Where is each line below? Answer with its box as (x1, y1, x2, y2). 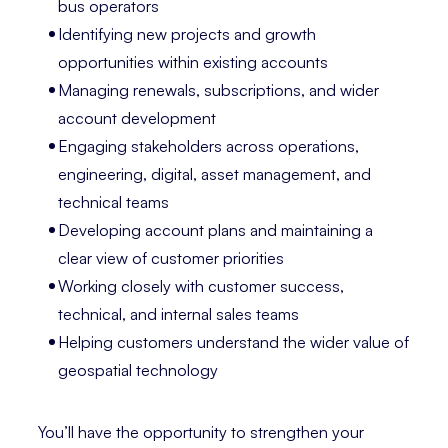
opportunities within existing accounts (58, 52, 329, 73)
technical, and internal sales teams (58, 304, 300, 325)
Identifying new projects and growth (58, 24, 317, 45)
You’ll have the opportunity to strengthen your (38, 421, 364, 442)
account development (58, 108, 217, 129)
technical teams (58, 192, 170, 213)
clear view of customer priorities (58, 248, 285, 269)
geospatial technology (58, 360, 219, 381)
